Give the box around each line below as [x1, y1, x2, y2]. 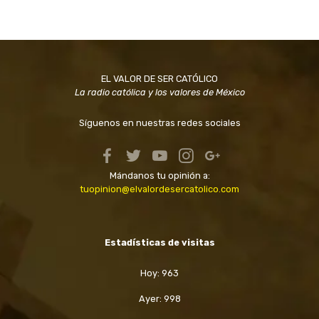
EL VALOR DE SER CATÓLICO [101, 73, 218, 84]
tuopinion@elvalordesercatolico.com [80, 183, 239, 194]
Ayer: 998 [138, 293, 181, 304]
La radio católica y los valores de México [74, 86, 245, 98]
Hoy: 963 [140, 267, 179, 278]
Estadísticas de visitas [104, 236, 215, 248]
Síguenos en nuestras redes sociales [78, 117, 241, 128]
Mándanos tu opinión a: [109, 169, 210, 181]
